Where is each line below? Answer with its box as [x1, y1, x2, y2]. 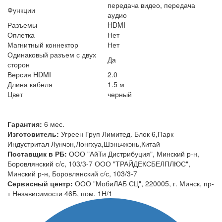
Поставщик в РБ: [7, 148, 69, 159]
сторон [7, 59, 30, 69]
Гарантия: [7, 118, 44, 129]
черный [108, 89, 132, 99]
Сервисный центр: [7, 178, 75, 188]
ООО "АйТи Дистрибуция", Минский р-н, [69, 148, 199, 159]
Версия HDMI [7, 69, 51, 79]
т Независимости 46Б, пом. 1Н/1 [7, 188, 112, 198]
